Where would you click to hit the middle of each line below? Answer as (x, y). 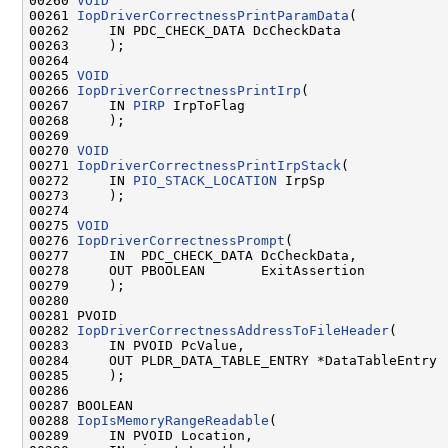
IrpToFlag (205, 105)
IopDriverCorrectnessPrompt (181, 240)
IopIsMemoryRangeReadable (173, 420)
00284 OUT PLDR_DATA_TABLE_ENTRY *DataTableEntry (233, 360)
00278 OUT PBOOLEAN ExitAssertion (197, 270)
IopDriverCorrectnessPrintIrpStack (209, 165)
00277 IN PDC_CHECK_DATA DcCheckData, (193, 255)
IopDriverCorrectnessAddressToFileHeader (233, 330)
